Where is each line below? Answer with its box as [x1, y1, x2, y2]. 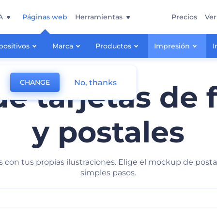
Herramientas [75, 13, 123, 21]
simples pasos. [80, 168, 137, 177]
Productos [95, 42, 132, 50]
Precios [171, 13, 197, 21]
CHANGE [20, 78, 50, 87]
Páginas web [22, 13, 67, 21]
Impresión [154, 42, 190, 50]
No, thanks [74, 77, 117, 87]
